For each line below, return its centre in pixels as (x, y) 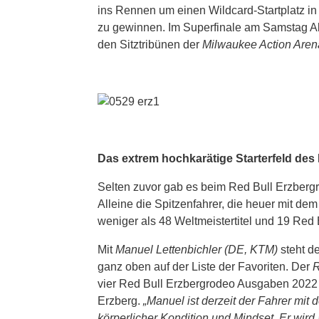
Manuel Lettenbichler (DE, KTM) (197, 249)
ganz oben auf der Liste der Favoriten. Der (205, 266)
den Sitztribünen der (150, 44)
